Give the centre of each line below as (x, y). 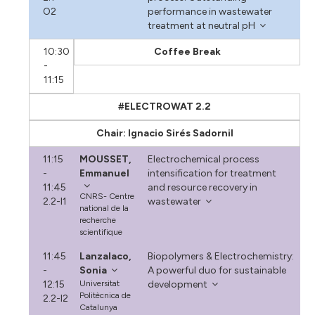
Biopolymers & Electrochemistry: (220, 256)
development (177, 284)
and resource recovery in (202, 187)
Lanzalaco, (106, 256)
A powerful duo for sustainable (217, 270)
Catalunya (99, 307)
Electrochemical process (203, 159)
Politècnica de (105, 295)
